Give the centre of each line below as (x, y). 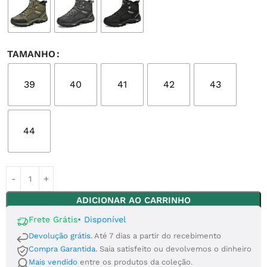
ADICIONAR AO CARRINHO (133, 200)
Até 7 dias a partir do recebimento (158, 236)
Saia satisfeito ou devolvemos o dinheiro (176, 249)
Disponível (103, 219)
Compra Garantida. (63, 249)
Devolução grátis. (60, 236)
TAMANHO (31, 54)
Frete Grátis (53, 219)
